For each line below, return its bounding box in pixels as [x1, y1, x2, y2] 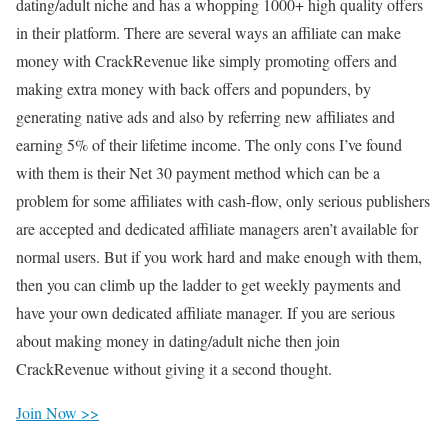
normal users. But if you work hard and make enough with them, [16, 245, 422, 267]
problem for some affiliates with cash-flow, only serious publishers [16, 189, 430, 211]
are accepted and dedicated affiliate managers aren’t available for [16, 217, 418, 239]
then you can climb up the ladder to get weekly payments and [16, 273, 401, 295]
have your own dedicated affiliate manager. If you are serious [16, 301, 395, 323]
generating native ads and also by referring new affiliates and [16, 105, 395, 127]
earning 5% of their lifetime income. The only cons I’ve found [16, 133, 402, 155]
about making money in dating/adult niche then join [16, 329, 340, 351]
